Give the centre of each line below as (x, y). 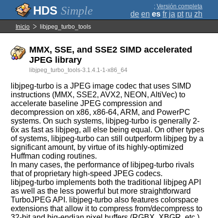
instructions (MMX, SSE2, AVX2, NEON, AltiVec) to (98, 95)
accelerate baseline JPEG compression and (87, 103)
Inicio (23, 27)
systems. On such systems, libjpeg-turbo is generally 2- (105, 121)
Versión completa (180, 6)
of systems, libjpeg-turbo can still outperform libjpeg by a (107, 138)
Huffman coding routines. (54, 156)
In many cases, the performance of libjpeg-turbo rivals (103, 165)
